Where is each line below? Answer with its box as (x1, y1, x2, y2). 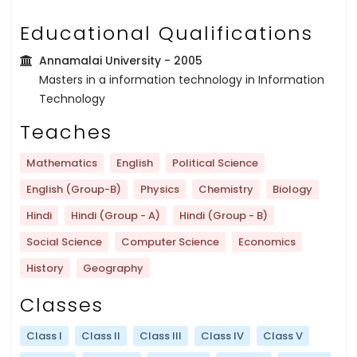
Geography (83, 260, 143, 276)
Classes (20, 291, 104, 318)
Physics (140, 181, 179, 197)
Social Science (26, 233, 102, 249)
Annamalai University (39, 52, 161, 69)
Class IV (201, 328, 244, 343)
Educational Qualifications (20, 19, 313, 46)
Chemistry (198, 181, 253, 197)
